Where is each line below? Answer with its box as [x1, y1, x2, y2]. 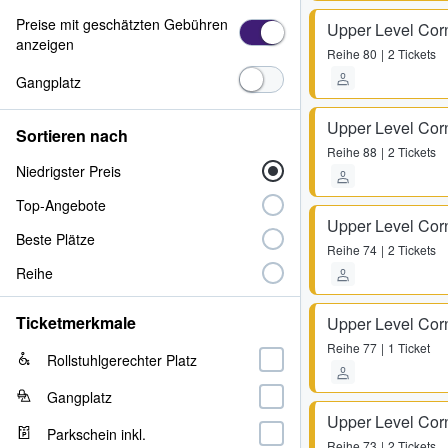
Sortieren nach [16, 124, 128, 147]
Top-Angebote [16, 195, 106, 215]
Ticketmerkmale [16, 311, 136, 334]
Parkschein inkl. [47, 423, 146, 444]
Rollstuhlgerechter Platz [47, 349, 197, 370]
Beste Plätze [16, 229, 95, 249]
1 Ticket [388, 339, 430, 356]
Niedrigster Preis [16, 161, 121, 181]
